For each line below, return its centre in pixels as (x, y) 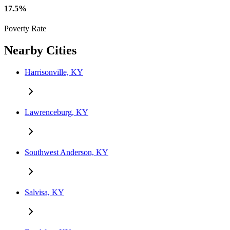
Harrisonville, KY (54, 72)
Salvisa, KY (44, 192)
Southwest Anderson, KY (66, 152)
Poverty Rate (25, 29)
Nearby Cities (40, 50)
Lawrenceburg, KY (56, 112)
